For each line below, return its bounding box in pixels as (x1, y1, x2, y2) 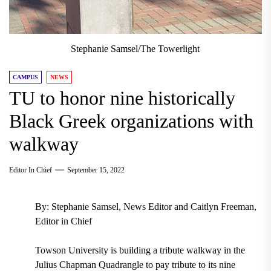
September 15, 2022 (67, 166, 125, 175)
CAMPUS (13, 74, 38, 81)
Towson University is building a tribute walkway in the (34, 245, 245, 256)
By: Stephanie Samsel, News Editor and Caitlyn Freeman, (34, 201, 256, 212)
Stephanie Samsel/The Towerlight (71, 44, 200, 54)
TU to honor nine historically (9, 87, 235, 109)
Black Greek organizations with (9, 110, 253, 132)
